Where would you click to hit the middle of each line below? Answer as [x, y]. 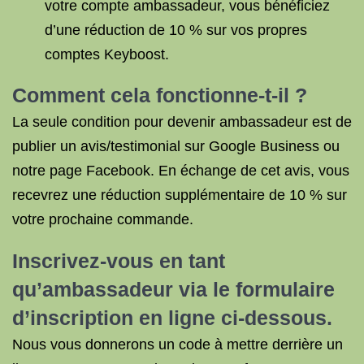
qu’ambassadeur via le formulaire [173, 289]
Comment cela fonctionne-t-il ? [160, 95]
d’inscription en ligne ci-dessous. [172, 318]
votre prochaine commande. [103, 219]
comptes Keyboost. [107, 54]
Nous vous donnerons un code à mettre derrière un [178, 344]
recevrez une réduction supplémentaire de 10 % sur [180, 195]
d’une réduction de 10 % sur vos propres [176, 30]
